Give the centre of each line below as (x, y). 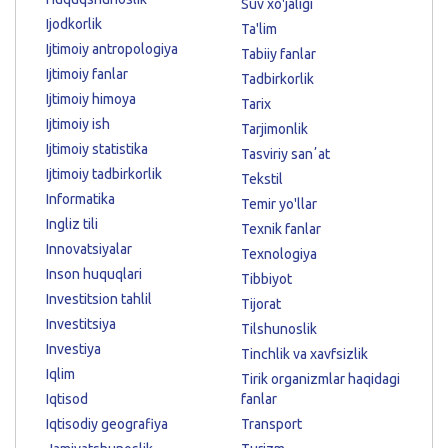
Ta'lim (259, 28)
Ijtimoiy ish (78, 123)
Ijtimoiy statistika (97, 148)
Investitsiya (81, 323)
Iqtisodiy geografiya (107, 423)
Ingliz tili (72, 223)
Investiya (73, 348)
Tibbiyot (266, 278)
